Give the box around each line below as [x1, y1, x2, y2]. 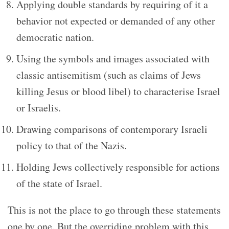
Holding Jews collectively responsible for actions [16, 159, 220, 174]
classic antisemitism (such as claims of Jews [16, 67, 201, 82]
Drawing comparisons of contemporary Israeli [16, 122, 208, 136]
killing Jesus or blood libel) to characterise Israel [16, 84, 220, 98]
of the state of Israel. [16, 176, 102, 190]
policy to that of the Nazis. [16, 138, 127, 152]
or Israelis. [16, 100, 61, 114]
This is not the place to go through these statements [8, 202, 221, 217]
